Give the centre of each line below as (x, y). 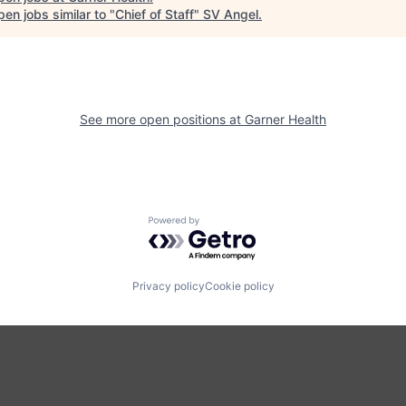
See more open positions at (162, 120)
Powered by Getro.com (227, 225)
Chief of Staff (155, 14)
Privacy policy (168, 286)
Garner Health (285, 120)
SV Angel (231, 14)
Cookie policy (239, 286)
